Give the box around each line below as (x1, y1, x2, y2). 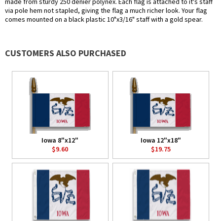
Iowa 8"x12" (41, 135, 79, 145)
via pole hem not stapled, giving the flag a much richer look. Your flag (5, 6, 207, 15)
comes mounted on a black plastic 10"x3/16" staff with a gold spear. (5, 15, 203, 24)
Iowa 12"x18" (140, 135, 181, 145)
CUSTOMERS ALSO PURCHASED (5, 47, 126, 59)
